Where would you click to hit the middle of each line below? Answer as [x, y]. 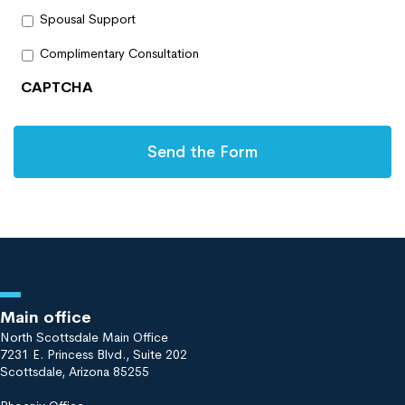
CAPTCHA [57, 87]
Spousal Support [88, 19]
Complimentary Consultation [119, 54]
